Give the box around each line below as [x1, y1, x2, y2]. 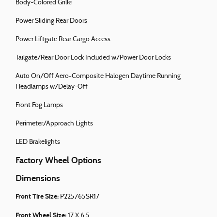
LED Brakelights [15, 139, 60, 146]
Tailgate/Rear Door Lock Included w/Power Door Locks [15, 54, 171, 62]
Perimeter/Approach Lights [15, 120, 93, 128]
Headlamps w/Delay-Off [15, 83, 88, 91]
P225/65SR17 [60, 193, 99, 201]
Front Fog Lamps [15, 102, 63, 109]
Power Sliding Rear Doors [15, 17, 87, 25]
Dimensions [15, 173, 60, 184]
